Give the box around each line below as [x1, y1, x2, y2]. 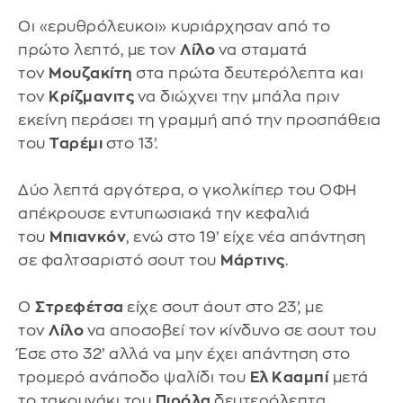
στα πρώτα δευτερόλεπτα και [136, 66, 363, 82]
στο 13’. [105, 136, 158, 152]
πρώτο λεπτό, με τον [18, 42, 180, 58]
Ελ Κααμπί [249, 370, 328, 386]
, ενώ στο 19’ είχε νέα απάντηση [126, 229, 366, 246]
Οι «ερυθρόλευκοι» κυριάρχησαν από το [18, 19, 330, 35]
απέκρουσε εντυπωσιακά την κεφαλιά [18, 206, 310, 222]
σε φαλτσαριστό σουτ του [18, 253, 220, 269]
